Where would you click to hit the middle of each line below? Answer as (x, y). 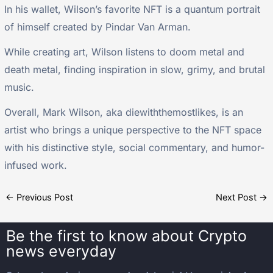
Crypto (222, 236)
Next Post (237, 197)
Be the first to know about (102, 236)
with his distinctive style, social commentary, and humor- (135, 148)
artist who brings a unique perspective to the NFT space (133, 130)
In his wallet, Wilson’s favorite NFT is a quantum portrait (133, 9)
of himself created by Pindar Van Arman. (98, 27)
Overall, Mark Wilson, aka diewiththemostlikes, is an (124, 112)
